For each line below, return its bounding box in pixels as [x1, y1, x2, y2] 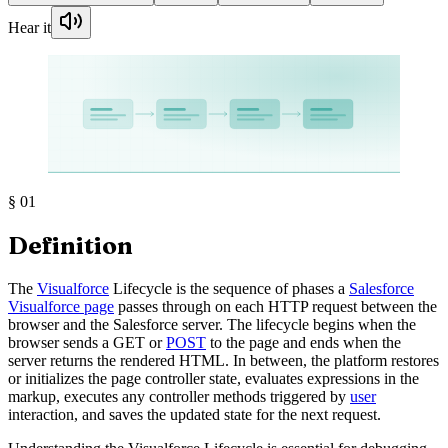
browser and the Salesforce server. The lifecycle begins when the [8, 315, 416, 333]
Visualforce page [8, 297, 114, 315]
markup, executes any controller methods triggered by [8, 387, 350, 405]
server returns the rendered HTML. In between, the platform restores [8, 351, 439, 369]
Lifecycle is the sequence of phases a [109, 279, 349, 297]
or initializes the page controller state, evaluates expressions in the [8, 369, 419, 387]
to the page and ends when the [206, 333, 401, 351]
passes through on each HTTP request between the [114, 297, 437, 315]
